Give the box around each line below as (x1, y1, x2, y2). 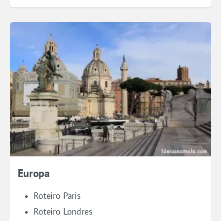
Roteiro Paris (34, 189, 81, 201)
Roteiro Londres (34, 205, 93, 217)
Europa (18, 166, 50, 180)
